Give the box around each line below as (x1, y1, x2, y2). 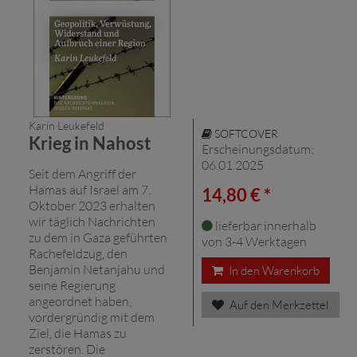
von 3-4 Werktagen (202, 233, 307, 249)
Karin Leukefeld (29, 118, 104, 132)
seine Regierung (29, 277, 116, 293)
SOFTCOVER (212, 126, 278, 140)
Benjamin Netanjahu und (29, 261, 165, 277)
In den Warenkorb (226, 262, 320, 278)
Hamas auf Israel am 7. (29, 181, 151, 198)
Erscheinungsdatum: (202, 140, 314, 157)
